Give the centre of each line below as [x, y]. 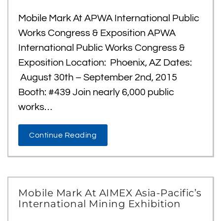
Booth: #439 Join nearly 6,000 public [96, 92]
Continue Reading [63, 135]
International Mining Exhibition [100, 204]
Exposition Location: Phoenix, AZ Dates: [105, 63]
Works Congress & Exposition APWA [97, 33]
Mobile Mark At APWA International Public [109, 18]
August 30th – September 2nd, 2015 [98, 77]
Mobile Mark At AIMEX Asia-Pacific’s [110, 193]
